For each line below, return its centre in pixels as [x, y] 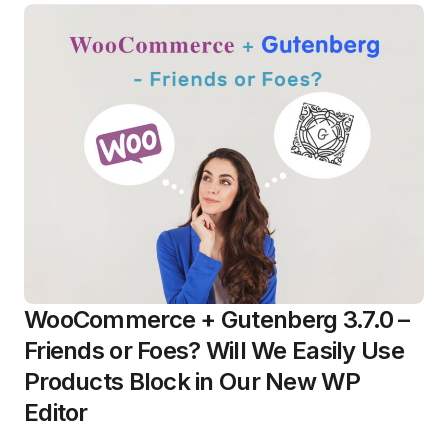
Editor [56, 413]
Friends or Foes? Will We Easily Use [214, 351]
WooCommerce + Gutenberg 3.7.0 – [217, 320]
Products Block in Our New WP [192, 382]
